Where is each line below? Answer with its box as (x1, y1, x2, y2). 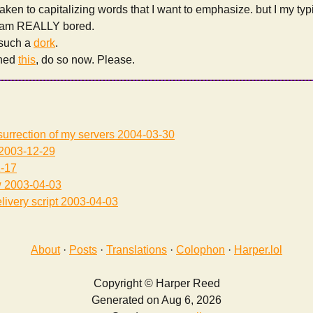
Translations (106, 244, 167, 256)
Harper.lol (234, 244, 282, 256)
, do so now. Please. (36, 54, 135, 66)
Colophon (176, 244, 225, 256)
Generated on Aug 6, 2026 (92, 294, 221, 307)
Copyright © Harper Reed (93, 277, 220, 290)
